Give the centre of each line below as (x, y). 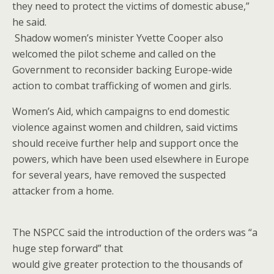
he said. (29, 22)
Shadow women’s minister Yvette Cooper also (118, 38)
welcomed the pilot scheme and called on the (114, 54)
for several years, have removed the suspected (119, 175)
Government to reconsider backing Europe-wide (122, 70)
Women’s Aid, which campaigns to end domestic (121, 111)
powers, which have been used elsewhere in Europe (131, 159)
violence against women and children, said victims (125, 127)
